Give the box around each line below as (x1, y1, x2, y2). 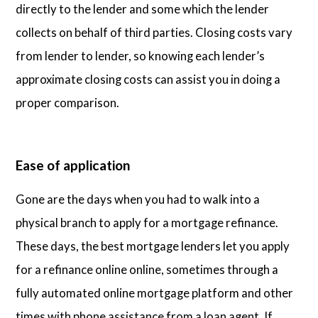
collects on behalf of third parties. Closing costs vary (16, 24, 293, 40)
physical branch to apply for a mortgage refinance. (16, 214, 279, 230)
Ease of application (16, 156, 131, 173)
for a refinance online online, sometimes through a (16, 261, 279, 277)
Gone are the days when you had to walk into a (16, 191, 261, 207)
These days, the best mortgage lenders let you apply (16, 238, 290, 253)
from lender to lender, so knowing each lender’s (16, 48, 265, 63)
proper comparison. (16, 94, 120, 110)
